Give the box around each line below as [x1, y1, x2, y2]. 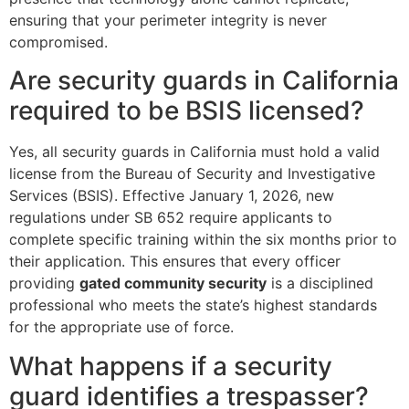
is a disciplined [267, 274, 373, 293]
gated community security [79, 274, 267, 293]
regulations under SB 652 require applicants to [9, 208, 332, 227]
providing [9, 274, 79, 293]
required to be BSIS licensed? [9, 95, 364, 127]
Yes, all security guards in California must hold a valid [9, 142, 380, 162]
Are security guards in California [9, 65, 399, 97]
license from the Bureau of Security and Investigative [9, 164, 375, 184]
